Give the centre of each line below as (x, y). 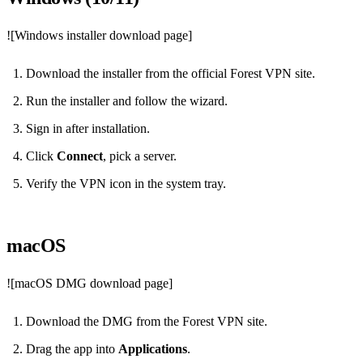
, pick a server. (140, 156)
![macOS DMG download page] (90, 284)
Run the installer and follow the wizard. (127, 101)
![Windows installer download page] (99, 36)
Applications (153, 349)
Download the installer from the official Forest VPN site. (171, 74)
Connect (80, 156)
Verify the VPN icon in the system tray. (126, 184)
